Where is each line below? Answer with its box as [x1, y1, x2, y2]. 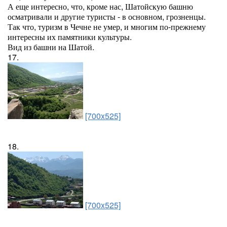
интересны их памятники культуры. [8, 31, 132, 43]
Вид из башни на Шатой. [8, 41, 94, 53]
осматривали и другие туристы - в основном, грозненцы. [8, 11, 206, 22]
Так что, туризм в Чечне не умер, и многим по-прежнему [8, 21, 206, 32]
